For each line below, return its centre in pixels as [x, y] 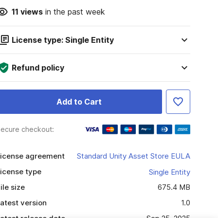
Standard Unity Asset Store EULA [133, 156]
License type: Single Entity [63, 40]
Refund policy [38, 68]
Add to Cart [79, 102]
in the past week [74, 12]
